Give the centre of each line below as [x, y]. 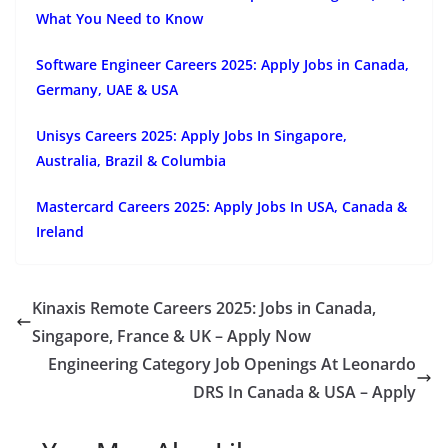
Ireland [60, 232]
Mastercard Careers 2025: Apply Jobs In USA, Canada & [221, 207]
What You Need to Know [119, 19]
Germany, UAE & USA [107, 90]
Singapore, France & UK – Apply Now [171, 336]
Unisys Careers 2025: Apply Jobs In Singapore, [191, 136]
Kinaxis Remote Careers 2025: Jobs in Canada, [204, 308]
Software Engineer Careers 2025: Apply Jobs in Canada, [222, 65]
